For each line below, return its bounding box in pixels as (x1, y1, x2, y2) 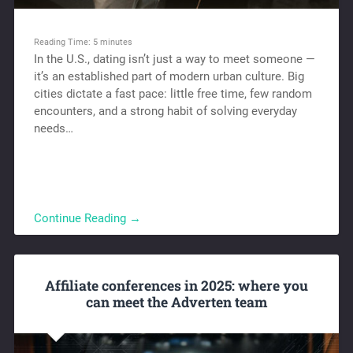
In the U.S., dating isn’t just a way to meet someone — (33, 52, 315, 67)
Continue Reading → (33, 211, 141, 226)
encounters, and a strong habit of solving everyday (33, 104, 297, 119)
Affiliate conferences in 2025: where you (45, 276, 308, 295)
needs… (33, 121, 73, 136)
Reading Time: (33, 36, 93, 48)
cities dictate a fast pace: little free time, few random (33, 87, 312, 102)
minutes (99, 36, 132, 48)
